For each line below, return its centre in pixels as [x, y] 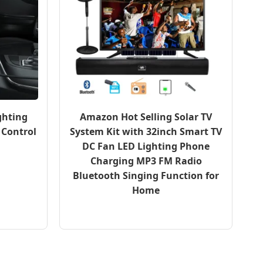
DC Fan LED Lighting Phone [146, 146]
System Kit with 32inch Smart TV [146, 131]
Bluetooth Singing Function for [146, 176]
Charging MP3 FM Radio [146, 161]
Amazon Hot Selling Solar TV [146, 117]
